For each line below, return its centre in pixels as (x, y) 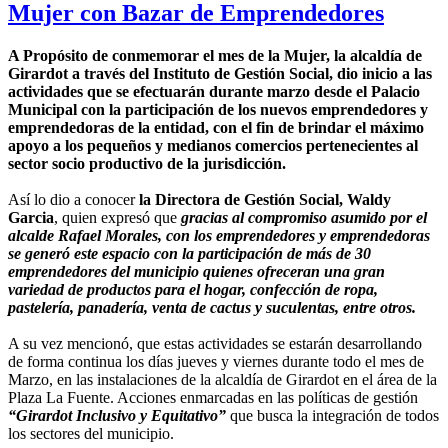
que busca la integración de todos (332, 415)
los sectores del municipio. (91, 433)
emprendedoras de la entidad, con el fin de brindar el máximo (216, 127)
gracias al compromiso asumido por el (304, 217)
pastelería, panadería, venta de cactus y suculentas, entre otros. (212, 307)
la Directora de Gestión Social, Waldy (263, 199)
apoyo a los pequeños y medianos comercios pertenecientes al (213, 145)
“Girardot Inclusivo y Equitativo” (117, 415)
